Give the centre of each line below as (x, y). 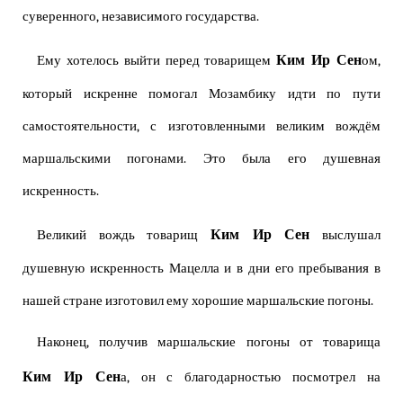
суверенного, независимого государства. (141, 17)
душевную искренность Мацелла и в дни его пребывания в (201, 269)
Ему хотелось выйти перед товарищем (157, 61)
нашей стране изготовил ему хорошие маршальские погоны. (198, 301)
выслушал (345, 236)
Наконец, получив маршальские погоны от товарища (209, 343)
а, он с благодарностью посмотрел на (251, 378)
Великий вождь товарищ (124, 236)
